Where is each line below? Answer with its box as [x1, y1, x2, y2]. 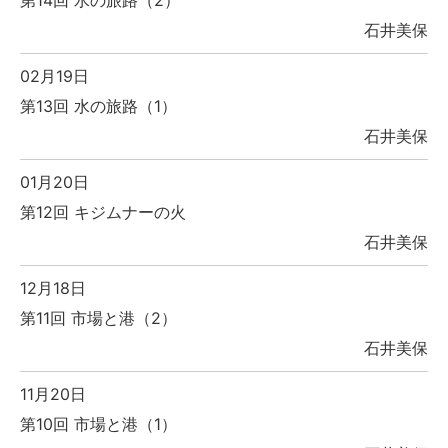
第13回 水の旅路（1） [20, 96, 177, 117]
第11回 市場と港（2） [20, 308, 177, 329]
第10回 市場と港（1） [20, 414, 177, 435]
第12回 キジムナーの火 [20, 202, 186, 223]
